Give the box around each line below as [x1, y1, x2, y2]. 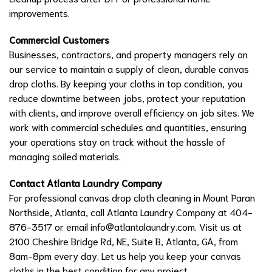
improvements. [9, 5, 70, 19]
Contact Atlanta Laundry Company [9, 175, 162, 189]
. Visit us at [195, 219, 242, 233]
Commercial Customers [9, 32, 109, 46]
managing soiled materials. [9, 149, 121, 162]
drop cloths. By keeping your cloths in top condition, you [9, 76, 242, 89]
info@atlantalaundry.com [90, 219, 195, 233]
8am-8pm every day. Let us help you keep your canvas [9, 248, 241, 262]
